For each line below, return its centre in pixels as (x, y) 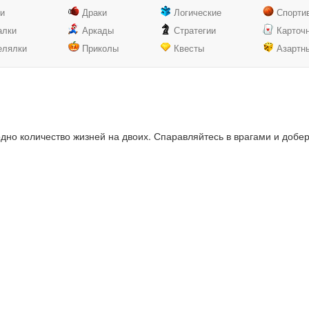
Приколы (100, 48)
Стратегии (195, 30)
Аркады (98, 30)
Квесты (189, 48)
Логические (197, 12)
